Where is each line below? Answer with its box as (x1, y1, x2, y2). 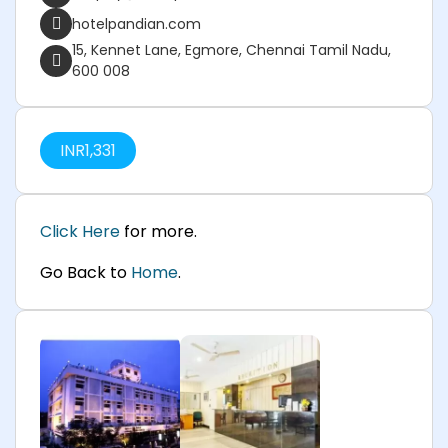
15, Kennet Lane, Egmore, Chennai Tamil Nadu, (72, 40, 391, 61)
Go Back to (40, 261, 131, 285)
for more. (120, 220, 197, 244)
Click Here (40, 220, 120, 244)
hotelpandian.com (72, 13, 201, 34)
